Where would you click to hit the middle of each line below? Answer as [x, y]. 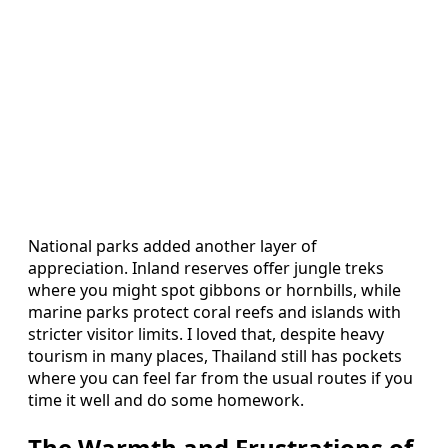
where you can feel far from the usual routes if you [220, 378]
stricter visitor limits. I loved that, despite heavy [206, 334]
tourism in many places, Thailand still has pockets [215, 356]
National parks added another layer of [172, 246]
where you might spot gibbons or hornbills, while [214, 290]
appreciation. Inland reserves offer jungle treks [206, 268]
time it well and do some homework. [166, 400]
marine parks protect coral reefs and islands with [214, 312]
